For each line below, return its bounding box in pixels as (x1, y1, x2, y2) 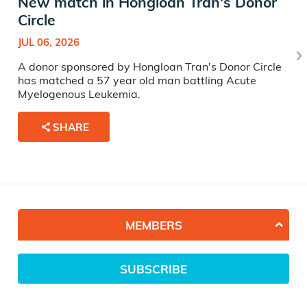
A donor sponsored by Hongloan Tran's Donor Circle (18, 60, 282, 74)
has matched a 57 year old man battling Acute (18, 73, 256, 88)
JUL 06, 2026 (18, 36, 79, 49)
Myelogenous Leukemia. (18, 87, 140, 101)
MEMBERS (125, 217, 182, 232)
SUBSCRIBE (120, 261, 187, 276)
